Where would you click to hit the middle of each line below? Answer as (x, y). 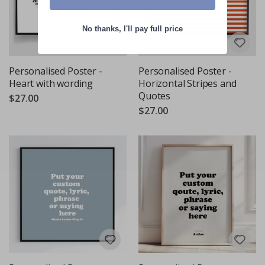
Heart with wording (51, 83)
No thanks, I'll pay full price (132, 29)
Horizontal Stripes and (188, 83)
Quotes (155, 96)
